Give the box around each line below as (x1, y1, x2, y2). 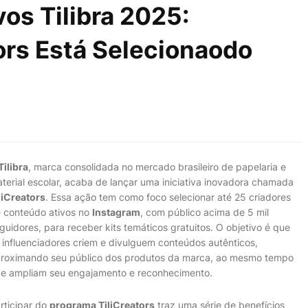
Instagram (92, 206, 140, 218)
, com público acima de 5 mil (140, 206, 269, 218)
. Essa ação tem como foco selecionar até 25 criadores (45, 191, 291, 203)
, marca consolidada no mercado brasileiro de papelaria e (28, 161, 286, 173)
